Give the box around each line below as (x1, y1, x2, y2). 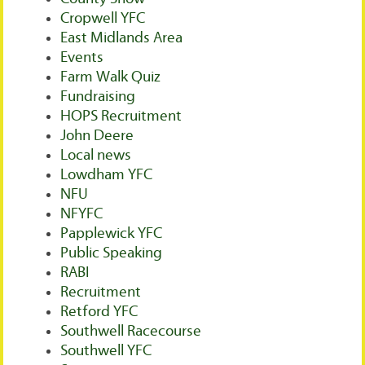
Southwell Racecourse (60, 323, 202, 341)
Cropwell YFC (60, 10, 146, 28)
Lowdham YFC (60, 166, 153, 184)
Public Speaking (60, 244, 163, 262)
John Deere (60, 127, 134, 145)
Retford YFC (60, 303, 139, 321)
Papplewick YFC (60, 225, 163, 243)
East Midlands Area (60, 29, 183, 47)
